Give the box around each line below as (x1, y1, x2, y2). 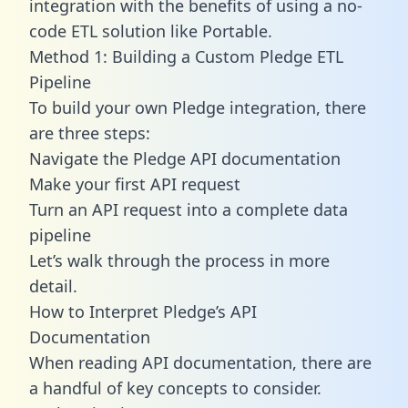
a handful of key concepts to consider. (29, 376, 321, 399)
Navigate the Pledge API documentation (29, 147, 341, 169)
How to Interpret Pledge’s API (29, 300, 257, 322)
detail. (29, 274, 77, 297)
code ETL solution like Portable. (29, 19, 272, 42)
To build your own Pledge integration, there (29, 96, 366, 118)
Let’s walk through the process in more (29, 249, 330, 271)
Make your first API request (29, 172, 240, 195)
